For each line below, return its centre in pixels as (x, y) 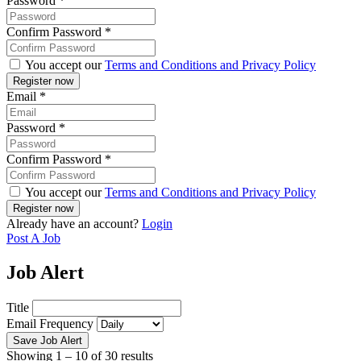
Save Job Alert (48, 341)
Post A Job (33, 239)
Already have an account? (74, 224)
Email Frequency (50, 324)
